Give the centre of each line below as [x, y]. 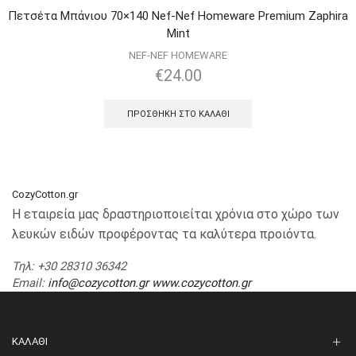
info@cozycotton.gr [98, 283]
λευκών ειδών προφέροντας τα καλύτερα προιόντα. [164, 234]
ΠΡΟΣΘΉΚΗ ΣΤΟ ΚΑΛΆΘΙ [178, 114]
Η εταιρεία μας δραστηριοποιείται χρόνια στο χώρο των [176, 214]
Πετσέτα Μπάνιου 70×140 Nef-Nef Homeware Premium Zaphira [178, 15]
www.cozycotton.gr [201, 283]
